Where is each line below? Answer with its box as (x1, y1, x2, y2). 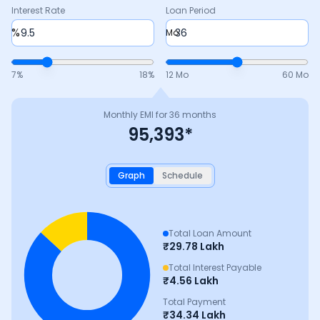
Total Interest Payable (169, 261, 261, 274)
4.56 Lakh (169, 274, 219, 288)
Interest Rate (11, 4, 65, 16)
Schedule (161, 169, 203, 181)
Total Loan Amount (169, 227, 251, 239)
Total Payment (163, 296, 226, 308)
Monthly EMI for (104, 109, 169, 121)
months (182, 109, 216, 121)
